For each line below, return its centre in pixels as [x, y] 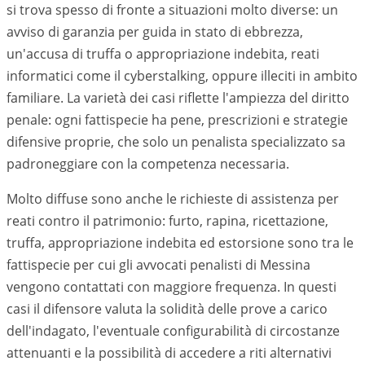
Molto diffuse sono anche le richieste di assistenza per [173, 199]
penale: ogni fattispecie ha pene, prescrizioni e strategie [177, 120]
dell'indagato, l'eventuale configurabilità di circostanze [173, 331]
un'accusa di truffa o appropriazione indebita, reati [163, 54]
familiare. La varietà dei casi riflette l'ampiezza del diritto [178, 98]
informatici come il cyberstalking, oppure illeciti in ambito [182, 76]
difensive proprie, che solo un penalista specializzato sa [176, 142]
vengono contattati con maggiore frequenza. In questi [172, 287]
